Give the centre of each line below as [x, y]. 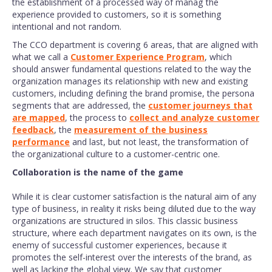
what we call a [41, 57]
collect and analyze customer [194, 117]
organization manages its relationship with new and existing [130, 81]
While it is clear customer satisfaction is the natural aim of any [134, 196]
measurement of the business [141, 130]
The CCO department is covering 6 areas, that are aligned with [135, 45]
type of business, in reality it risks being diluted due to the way [134, 209]
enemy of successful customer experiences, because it [120, 245]
